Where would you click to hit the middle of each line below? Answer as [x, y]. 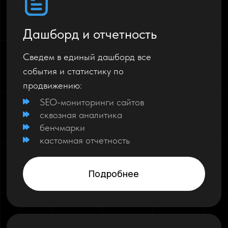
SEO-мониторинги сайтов [92, 102]
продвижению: [52, 85]
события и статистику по [73, 71]
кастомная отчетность [85, 140]
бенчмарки [63, 127]
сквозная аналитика [81, 115]
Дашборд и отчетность [90, 34]
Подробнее [114, 174]
